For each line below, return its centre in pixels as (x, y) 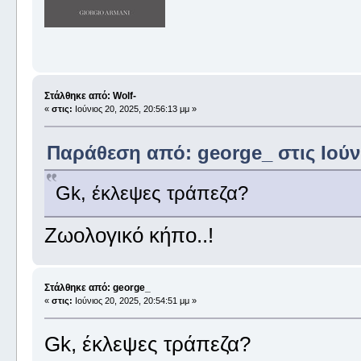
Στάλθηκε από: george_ (97, 288)
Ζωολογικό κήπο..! (129, 235)
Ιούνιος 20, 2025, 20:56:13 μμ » (134, 108)
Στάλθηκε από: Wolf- (90, 95)
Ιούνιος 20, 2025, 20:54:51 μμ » (134, 301)
